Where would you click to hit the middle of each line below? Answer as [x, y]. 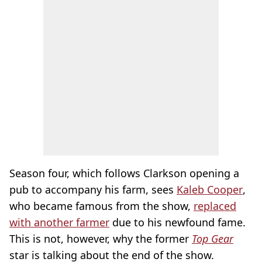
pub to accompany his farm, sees [93, 189]
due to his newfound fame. [177, 222]
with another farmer [59, 222]
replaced [215, 206]
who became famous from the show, [101, 206]
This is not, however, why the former [101, 239]
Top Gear [213, 239]
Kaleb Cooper [210, 189]
